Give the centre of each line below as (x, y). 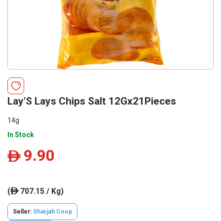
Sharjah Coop (53, 212)
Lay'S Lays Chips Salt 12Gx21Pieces (92, 101)
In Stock (21, 135)
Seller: (23, 212)
